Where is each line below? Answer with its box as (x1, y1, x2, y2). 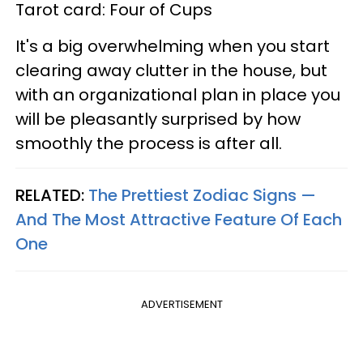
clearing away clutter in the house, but (15, 58, 327, 82)
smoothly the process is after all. (15, 131, 282, 155)
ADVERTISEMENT (140, 296, 223, 312)
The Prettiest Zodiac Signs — (88, 183, 316, 207)
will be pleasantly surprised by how (15, 107, 301, 130)
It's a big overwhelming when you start (15, 34, 330, 58)
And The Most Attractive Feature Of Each (15, 207, 342, 231)
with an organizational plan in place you (15, 83, 340, 106)
